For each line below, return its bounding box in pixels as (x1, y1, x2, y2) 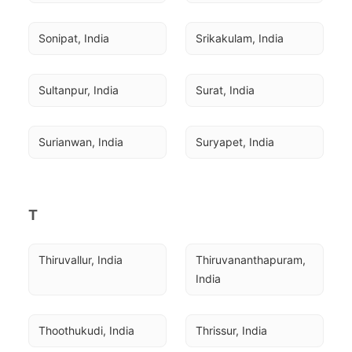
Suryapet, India (196, 135, 274, 148)
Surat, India (196, 83, 255, 97)
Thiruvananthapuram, (196, 253, 306, 266)
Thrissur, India (196, 324, 267, 337)
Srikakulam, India (196, 31, 284, 45)
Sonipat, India (38, 31, 109, 45)
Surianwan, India (38, 135, 123, 148)
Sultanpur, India (38, 83, 119, 97)
